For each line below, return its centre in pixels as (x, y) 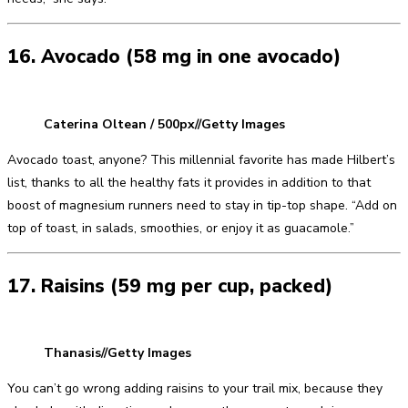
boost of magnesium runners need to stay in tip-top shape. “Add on (202, 205)
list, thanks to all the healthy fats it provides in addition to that (189, 182)
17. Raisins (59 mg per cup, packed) (170, 286)
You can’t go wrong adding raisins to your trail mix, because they (195, 389)
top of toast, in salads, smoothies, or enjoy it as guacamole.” (181, 228)
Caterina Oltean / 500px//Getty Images (164, 124)
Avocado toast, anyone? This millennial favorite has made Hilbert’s (201, 159)
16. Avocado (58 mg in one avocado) (174, 57)
